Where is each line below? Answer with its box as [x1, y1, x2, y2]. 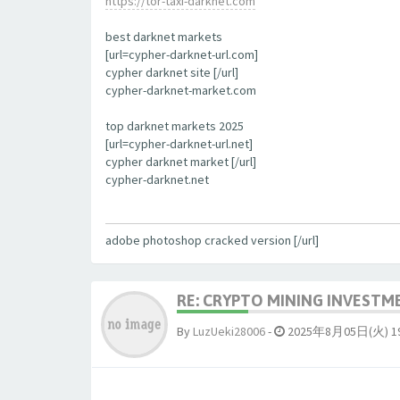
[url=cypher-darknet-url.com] [105, 46, 258, 62]
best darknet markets [105, 29, 222, 45]
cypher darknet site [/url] [105, 64, 238, 80]
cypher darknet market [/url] [105, 154, 256, 170]
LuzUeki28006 [193, 323, 265, 339]
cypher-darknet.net [105, 171, 209, 187]
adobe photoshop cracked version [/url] [105, 232, 319, 248]
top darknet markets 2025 [105, 118, 244, 134]
